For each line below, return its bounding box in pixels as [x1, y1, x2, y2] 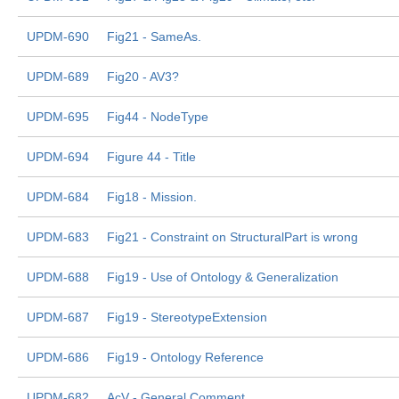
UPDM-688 [27, 270, 89, 284]
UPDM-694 [27, 150, 89, 164]
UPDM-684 [27, 190, 89, 204]
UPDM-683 [27, 230, 89, 244]
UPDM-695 [27, 110, 89, 124]
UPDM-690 [27, 29, 89, 44]
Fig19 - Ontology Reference [107, 350, 264, 364]
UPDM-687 [27, 310, 89, 324]
